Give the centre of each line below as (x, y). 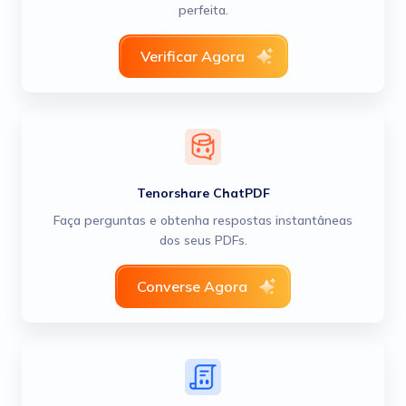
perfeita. (203, 10)
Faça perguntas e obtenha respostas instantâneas (203, 220)
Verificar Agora (192, 56)
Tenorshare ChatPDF (203, 193)
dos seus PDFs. (203, 240)
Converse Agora (192, 286)
